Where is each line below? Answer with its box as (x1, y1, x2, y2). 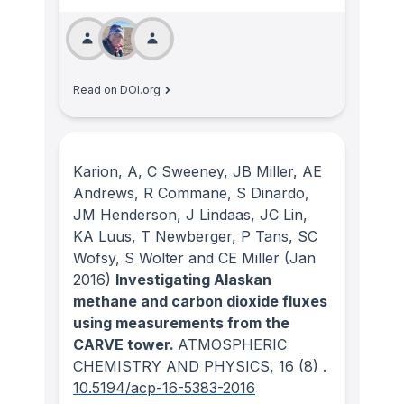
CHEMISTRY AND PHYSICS (73, 356, 270, 375)
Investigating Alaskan (115, 270, 271, 289)
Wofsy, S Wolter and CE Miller (73, 248, 280, 267)
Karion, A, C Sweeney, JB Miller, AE (73, 161, 322, 180)
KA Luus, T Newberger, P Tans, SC (73, 226, 317, 245)
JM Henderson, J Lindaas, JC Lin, (73, 205, 308, 224)
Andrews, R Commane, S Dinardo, (73, 183, 309, 202)
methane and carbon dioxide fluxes (73, 291, 327, 310)
